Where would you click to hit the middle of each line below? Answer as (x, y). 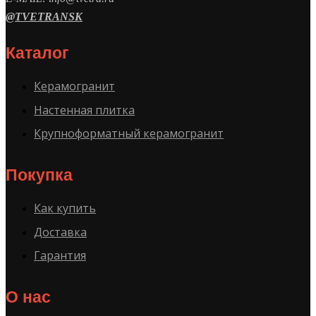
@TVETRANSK (44, 17)
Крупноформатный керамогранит (129, 134)
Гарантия (60, 256)
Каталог (37, 53)
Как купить (65, 208)
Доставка (60, 232)
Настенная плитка (84, 110)
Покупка (39, 175)
